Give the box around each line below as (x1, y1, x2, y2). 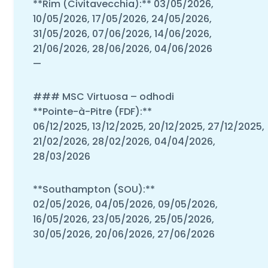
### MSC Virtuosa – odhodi (32, 89, 174, 103)
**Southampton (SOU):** (32, 182, 155, 196)
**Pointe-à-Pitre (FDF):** (32, 104, 152, 118)
